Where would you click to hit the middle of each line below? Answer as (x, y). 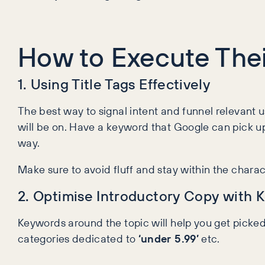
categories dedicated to (78, 238)
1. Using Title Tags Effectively (114, 84)
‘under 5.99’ (168, 238)
